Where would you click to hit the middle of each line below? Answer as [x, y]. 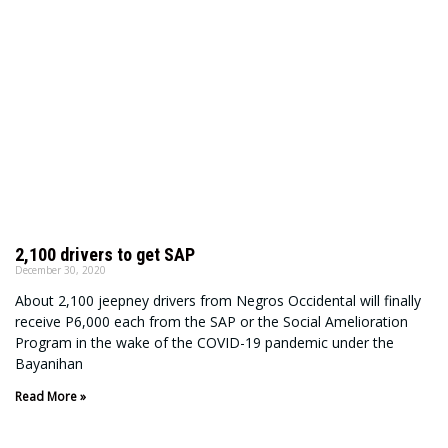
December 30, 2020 [60, 269]
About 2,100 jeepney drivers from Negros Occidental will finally [218, 300]
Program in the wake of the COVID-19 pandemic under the [204, 342]
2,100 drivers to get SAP [105, 254]
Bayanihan [49, 363]
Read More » [50, 396]
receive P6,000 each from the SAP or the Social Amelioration [211, 321]
